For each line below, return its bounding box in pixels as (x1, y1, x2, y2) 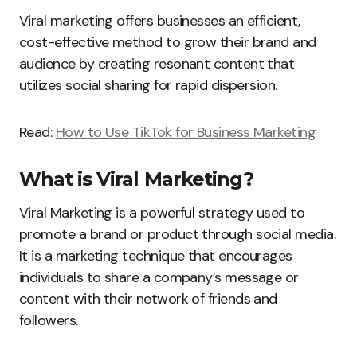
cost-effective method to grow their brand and (19, 33, 316, 53)
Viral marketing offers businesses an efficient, (19, 11, 300, 31)
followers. (19, 311, 78, 331)
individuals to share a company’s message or (19, 268, 299, 288)
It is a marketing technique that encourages (19, 246, 292, 266)
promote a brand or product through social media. (19, 225, 336, 245)
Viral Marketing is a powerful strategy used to (19, 203, 305, 223)
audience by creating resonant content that (19, 54, 295, 74)
